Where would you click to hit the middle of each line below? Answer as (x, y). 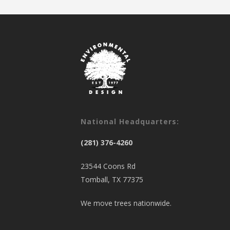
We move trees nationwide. (126, 203)
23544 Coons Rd (108, 166)
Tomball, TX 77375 (112, 179)
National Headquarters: (130, 121)
